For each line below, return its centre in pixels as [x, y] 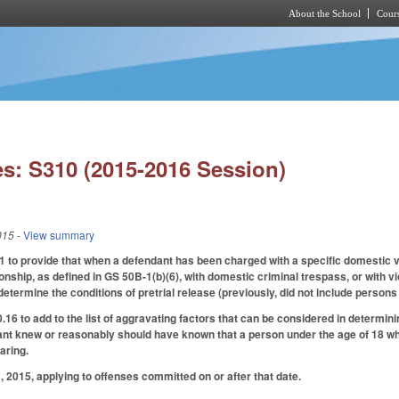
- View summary [55, 235]
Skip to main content [184, 37]
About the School [325, 13]
